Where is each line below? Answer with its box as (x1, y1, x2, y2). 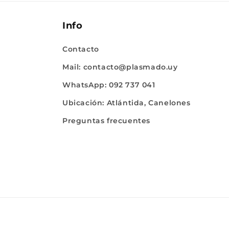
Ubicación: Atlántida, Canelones (62, 98, 191, 107)
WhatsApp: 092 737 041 (62, 80, 155, 89)
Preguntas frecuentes (62, 116, 150, 125)
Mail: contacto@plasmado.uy (62, 62, 178, 72)
